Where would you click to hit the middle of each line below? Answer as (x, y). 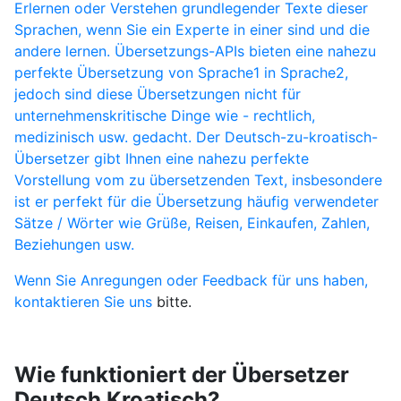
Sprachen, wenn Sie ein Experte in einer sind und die (192, 30)
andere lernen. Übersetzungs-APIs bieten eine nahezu (195, 51)
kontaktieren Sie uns (83, 302)
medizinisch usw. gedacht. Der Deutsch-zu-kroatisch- (196, 137)
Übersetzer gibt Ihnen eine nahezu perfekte (161, 158)
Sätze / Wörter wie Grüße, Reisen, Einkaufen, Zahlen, (192, 223)
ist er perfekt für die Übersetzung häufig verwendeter (196, 201)
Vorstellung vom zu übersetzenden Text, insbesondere (198, 180)
